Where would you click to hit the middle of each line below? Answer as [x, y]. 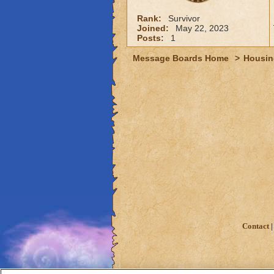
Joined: [154, 28]
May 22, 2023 [202, 28]
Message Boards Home [182, 58]
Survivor [184, 18]
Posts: [151, 38]
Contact [256, 227]
